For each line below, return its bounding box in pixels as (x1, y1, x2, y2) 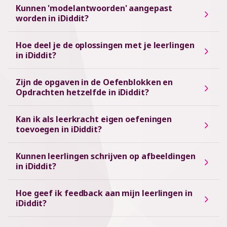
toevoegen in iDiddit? (16, 124, 102, 135)
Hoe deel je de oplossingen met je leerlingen (16, 40, 195, 51)
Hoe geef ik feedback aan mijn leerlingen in (16, 187, 193, 199)
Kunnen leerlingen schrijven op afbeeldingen (16, 150, 196, 162)
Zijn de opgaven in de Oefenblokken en (16, 77, 173, 88)
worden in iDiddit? (16, 13, 89, 24)
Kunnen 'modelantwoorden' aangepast (16, 3, 172, 14)
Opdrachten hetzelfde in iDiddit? (16, 87, 149, 98)
